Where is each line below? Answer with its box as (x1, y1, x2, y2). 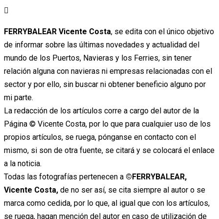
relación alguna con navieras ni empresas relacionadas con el (4, 66, 212, 76)
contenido (3, 32, 37, 41)
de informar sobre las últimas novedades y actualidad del (4, 40, 199, 49)
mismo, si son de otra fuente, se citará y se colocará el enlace (4, 146, 215, 155)
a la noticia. (4, 159, 42, 168)
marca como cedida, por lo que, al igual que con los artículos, (4, 198, 210, 208)
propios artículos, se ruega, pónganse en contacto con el (4, 132, 196, 142)
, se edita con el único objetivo (111, 27, 214, 36)
